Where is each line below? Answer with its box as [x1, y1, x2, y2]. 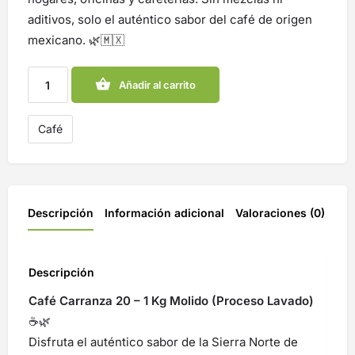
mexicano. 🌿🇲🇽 [28, 32, 124, 48]
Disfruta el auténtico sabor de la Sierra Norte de [29, 334, 298, 349]
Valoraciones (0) [235, 206, 325, 219]
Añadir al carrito [118, 78, 196, 91]
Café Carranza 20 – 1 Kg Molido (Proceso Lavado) [29, 292, 314, 308]
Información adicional [105, 206, 224, 219]
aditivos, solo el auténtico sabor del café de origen [28, 12, 312, 27]
